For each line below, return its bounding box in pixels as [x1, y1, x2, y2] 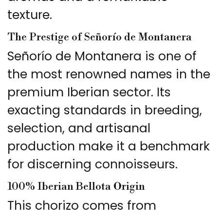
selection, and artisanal [7, 120, 150, 137]
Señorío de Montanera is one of [7, 48, 197, 65]
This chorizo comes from [7, 197, 156, 215]
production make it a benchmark [7, 138, 210, 155]
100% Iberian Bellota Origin [7, 180, 145, 194]
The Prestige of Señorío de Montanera [7, 31, 192, 44]
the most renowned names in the [7, 66, 210, 83]
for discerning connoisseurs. [7, 156, 178, 173]
